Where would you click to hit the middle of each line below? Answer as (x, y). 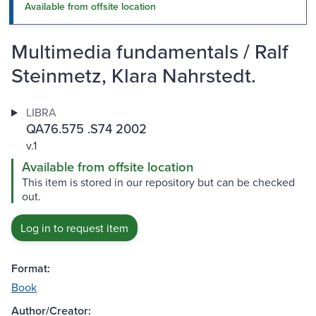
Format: (31, 269)
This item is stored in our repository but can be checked (158, 182)
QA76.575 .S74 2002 (86, 129)
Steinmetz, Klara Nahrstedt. (134, 75)
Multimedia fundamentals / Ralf (150, 51)
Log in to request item (74, 228)
